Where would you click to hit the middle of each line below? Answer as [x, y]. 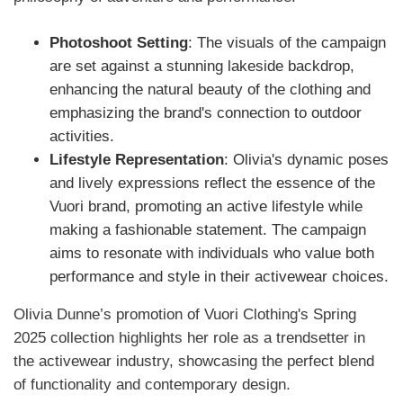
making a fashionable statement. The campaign [208, 230]
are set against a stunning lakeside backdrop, [202, 67]
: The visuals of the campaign [287, 43]
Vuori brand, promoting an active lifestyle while [206, 207]
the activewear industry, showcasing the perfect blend [194, 362]
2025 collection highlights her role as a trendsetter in [189, 338]
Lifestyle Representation [137, 160]
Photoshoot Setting [119, 43]
